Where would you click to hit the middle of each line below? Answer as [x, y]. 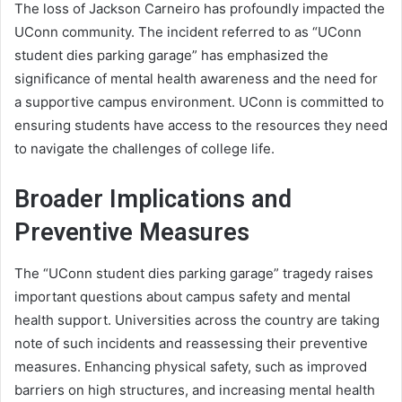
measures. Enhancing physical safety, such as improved [191, 366]
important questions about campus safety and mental [183, 296]
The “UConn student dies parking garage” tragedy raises [194, 273]
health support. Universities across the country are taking [197, 319]
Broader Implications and [153, 200]
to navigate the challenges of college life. [144, 149]
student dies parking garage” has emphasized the [171, 56]
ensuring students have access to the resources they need [201, 126]
